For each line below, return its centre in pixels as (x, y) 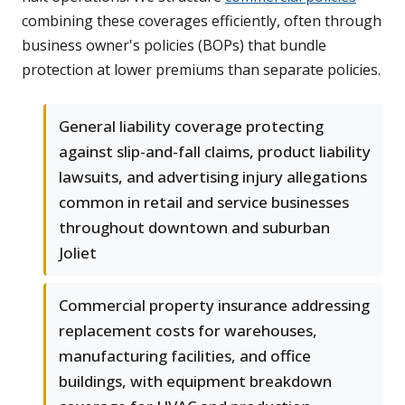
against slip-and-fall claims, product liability (215, 152)
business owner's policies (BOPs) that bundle (174, 46)
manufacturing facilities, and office (185, 356)
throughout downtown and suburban (194, 228)
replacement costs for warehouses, (188, 331)
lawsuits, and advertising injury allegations (213, 177)
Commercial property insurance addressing (214, 306)
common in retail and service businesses (204, 202)
